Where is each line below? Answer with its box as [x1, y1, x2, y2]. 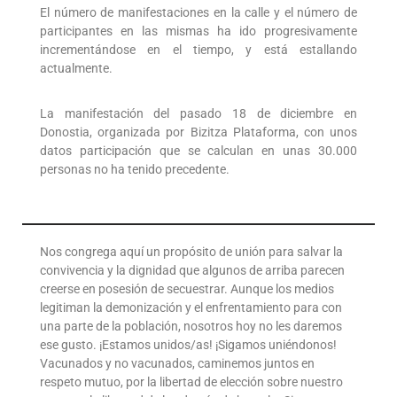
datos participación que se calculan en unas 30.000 [40, 143, 357, 158]
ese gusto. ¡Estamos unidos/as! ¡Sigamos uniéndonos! [40, 337, 337, 352]
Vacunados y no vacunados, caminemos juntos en [40, 355, 315, 370]
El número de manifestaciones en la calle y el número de [40, 4, 357, 19]
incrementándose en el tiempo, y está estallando [40, 42, 357, 57]
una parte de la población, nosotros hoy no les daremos [40, 318, 342, 333]
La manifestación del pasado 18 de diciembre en [40, 105, 357, 121]
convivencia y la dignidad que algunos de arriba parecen [40, 262, 345, 277]
